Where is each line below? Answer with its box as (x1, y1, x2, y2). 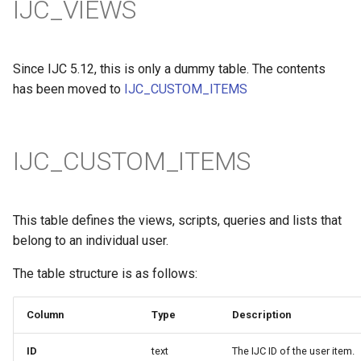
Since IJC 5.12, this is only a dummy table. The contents (13, 61, 326, 77)
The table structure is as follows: (13, 266, 197, 281)
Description (232, 309, 291, 321)
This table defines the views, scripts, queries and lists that (13, 213, 342, 228)
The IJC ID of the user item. (232, 345, 355, 357)
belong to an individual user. (13, 233, 168, 248)
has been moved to (13, 81, 124, 97)
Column (27, 309, 64, 321)
